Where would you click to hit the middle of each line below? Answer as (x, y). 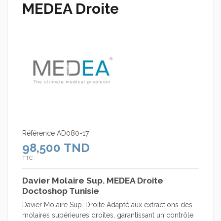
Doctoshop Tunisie (61, 191)
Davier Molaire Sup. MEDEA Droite (93, 180)
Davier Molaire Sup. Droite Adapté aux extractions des (107, 204)
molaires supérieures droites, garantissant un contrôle (108, 215)
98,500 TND (56, 147)
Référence (38, 133)
